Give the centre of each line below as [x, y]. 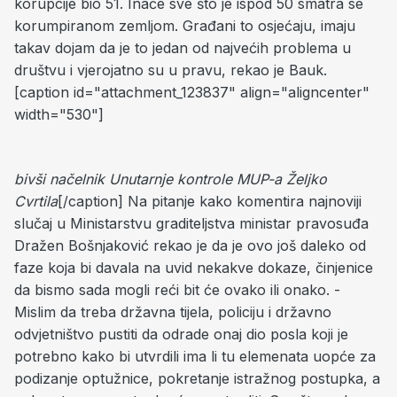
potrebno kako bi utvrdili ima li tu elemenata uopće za [195, 356]
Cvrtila [36, 201]
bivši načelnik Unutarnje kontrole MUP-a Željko [171, 179]
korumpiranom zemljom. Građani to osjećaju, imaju [185, 26]
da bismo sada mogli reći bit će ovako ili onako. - [177, 290]
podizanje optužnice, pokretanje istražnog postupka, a [197, 378]
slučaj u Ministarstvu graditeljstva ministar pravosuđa [191, 223]
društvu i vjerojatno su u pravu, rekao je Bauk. [171, 70]
